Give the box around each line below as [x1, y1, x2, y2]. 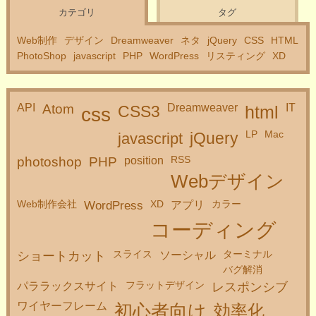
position [123, 154, 164, 166]
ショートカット [16, 249, 106, 263]
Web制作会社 [16, 198, 77, 209]
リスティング [205, 50, 265, 61]
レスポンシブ [211, 280, 288, 294]
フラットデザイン [125, 279, 205, 291]
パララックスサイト [16, 280, 119, 292]
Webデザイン [170, 171, 284, 191]
